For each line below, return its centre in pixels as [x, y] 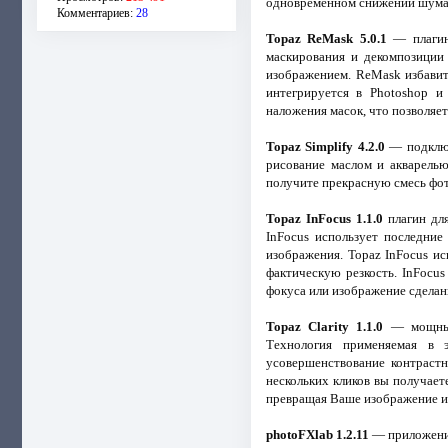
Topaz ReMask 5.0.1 [326, 38]
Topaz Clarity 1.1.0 [324, 326]
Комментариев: [96, 12]
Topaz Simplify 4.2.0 [325, 146]
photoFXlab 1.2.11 [317, 434]
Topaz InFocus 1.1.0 [324, 218]
